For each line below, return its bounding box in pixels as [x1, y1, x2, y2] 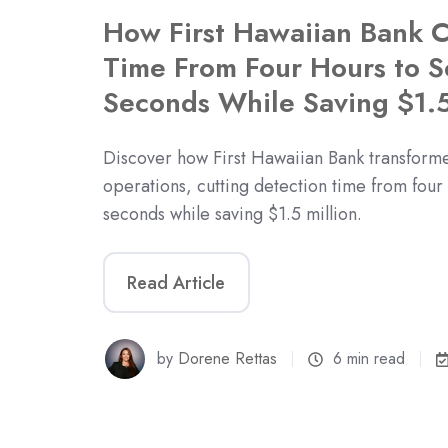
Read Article [127, 269, 226, 296]
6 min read [333, 347, 406, 371]
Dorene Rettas [178, 347, 278, 371]
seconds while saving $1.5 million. [103, 201, 362, 228]
